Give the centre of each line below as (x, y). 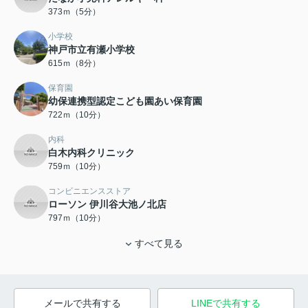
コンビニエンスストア (89, 191)
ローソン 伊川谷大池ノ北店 (107, 204)
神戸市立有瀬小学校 (91, 49)
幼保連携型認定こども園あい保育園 (125, 101)
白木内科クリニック (91, 152)
